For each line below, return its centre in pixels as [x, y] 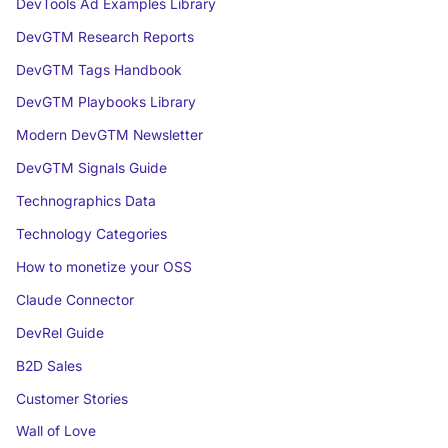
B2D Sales [48, 365]
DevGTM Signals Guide [91, 168]
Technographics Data [85, 201]
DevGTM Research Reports [104, 36]
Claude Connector [74, 299]
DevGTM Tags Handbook [98, 69]
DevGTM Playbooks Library [105, 102]
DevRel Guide [59, 332]
